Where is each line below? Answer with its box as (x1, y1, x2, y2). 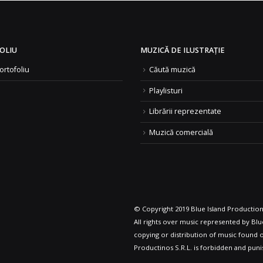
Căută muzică (149, 65, 195, 75)
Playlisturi (149, 85, 183, 96)
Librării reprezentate (149, 106, 221, 117)
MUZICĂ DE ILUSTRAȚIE (140, 45, 225, 56)
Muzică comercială (149, 127, 213, 138)
